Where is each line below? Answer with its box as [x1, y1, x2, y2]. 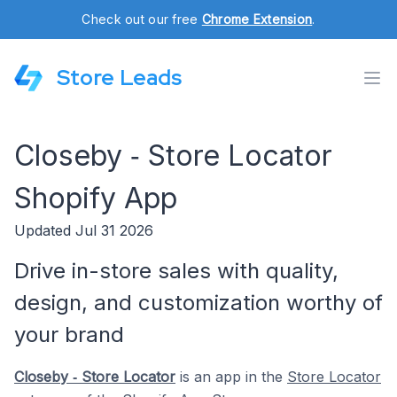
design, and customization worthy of [14, 290, 383, 315]
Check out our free [82, 12, 202, 27]
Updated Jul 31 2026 [14, 222, 153, 239]
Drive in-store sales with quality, [14, 258, 339, 284]
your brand [14, 322, 124, 347]
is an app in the [175, 368, 287, 385]
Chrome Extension [201, 12, 313, 27]
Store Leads [57, 64, 182, 91]
